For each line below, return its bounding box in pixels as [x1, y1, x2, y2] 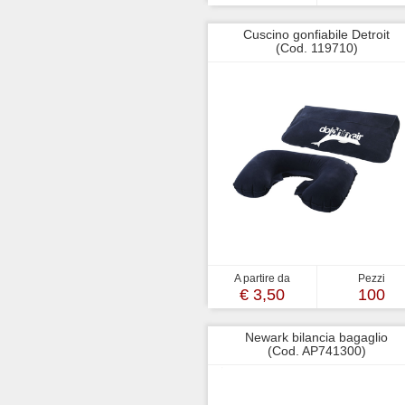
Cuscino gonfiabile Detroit [243, 27, 390, 42]
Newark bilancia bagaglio [245, 330, 388, 344]
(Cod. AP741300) [267, 344, 366, 358]
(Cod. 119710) [275, 41, 358, 55]
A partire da [234, 272, 290, 285]
